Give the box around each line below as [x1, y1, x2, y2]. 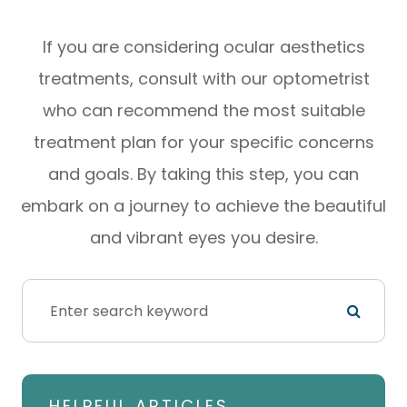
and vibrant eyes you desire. [89, 226, 318, 250]
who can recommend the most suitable [42, 99, 365, 123]
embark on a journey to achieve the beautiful [21, 194, 386, 218]
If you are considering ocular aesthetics [42, 35, 365, 59]
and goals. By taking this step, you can [48, 163, 359, 186]
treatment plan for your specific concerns [33, 131, 374, 154]
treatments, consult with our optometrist [37, 67, 370, 91]
